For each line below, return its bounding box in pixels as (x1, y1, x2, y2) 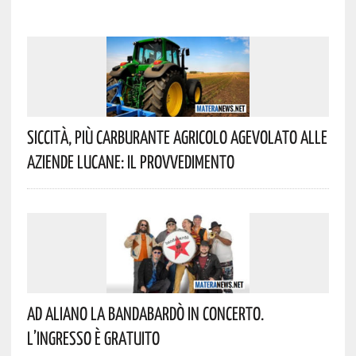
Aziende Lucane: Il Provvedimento (26, 150, 234, 173)
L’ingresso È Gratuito (26, 327, 160, 350)
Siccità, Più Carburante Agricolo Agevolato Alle (26, 126, 327, 149)
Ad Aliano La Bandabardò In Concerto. (26, 302, 264, 325)
